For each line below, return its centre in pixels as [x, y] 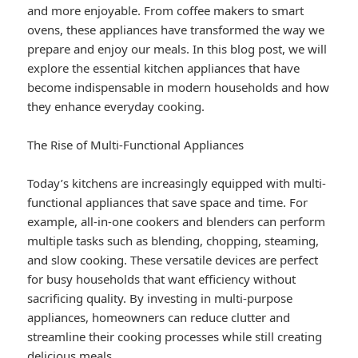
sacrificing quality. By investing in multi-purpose [160, 298]
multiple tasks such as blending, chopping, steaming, [173, 241]
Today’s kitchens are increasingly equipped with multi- [177, 183]
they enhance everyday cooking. [116, 107]
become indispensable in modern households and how [179, 88]
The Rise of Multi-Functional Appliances [136, 145]
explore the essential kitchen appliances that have [164, 68]
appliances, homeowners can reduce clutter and [159, 318]
